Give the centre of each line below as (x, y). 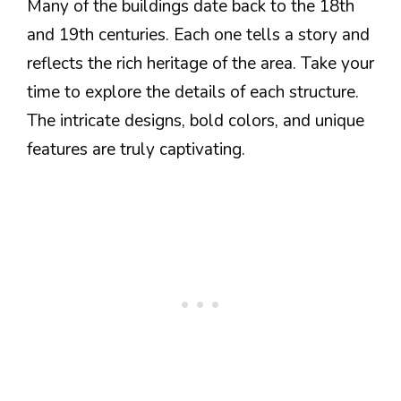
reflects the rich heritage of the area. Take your (200, 63)
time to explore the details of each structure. (193, 92)
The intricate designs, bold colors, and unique (196, 120)
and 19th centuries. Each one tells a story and (198, 34)
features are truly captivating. (136, 149)
